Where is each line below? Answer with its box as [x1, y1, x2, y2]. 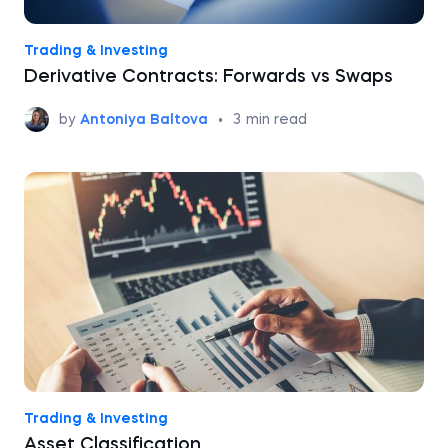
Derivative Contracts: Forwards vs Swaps [24, 68, 393, 86]
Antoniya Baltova [80, 112, 208, 127]
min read [246, 112, 307, 127]
